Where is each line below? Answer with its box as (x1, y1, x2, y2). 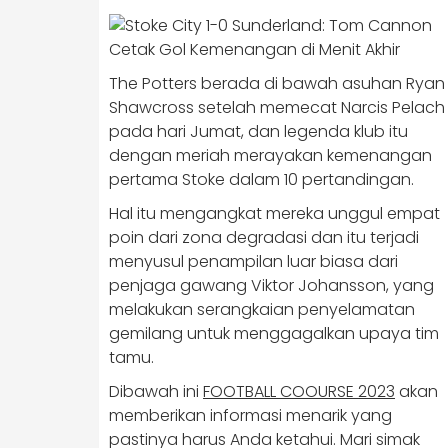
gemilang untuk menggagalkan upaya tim (109, 322, 439, 345)
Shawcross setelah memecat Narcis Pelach (109, 96, 445, 119)
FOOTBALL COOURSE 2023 (203, 380, 395, 403)
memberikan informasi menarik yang (109, 404, 392, 427)
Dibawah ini (109, 380, 203, 403)
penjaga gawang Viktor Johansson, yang (109, 274, 434, 297)
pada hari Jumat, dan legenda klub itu (109, 120, 408, 143)
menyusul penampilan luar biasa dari (109, 250, 398, 273)
